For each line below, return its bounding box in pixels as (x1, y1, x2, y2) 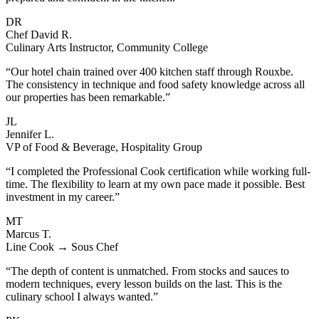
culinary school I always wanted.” (6, 290, 158, 303)
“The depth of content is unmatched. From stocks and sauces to (6, 264, 289, 277)
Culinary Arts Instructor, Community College (6, 41, 208, 53)
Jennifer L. (6, 127, 54, 140)
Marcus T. (6, 227, 51, 240)
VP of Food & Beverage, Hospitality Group (6, 140, 202, 153)
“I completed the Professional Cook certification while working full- (6, 164, 310, 177)
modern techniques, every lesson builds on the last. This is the (6, 277, 282, 290)
